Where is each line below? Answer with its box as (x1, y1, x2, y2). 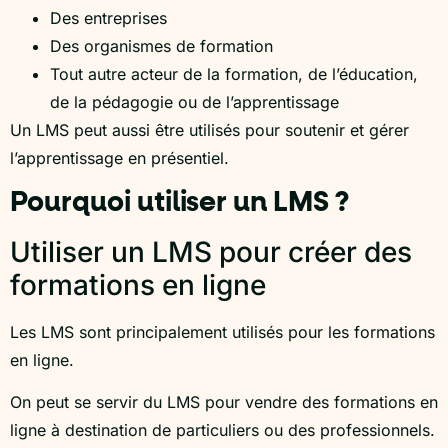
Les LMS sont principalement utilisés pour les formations (10, 321, 435, 342)
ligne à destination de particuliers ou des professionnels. (10, 420, 435, 441)
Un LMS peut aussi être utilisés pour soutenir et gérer (10, 120, 409, 141)
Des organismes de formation (50, 36, 273, 57)
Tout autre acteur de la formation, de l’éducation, (50, 64, 418, 85)
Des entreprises (50, 8, 167, 29)
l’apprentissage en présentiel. (10, 148, 229, 169)
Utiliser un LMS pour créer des (10, 234, 412, 269)
